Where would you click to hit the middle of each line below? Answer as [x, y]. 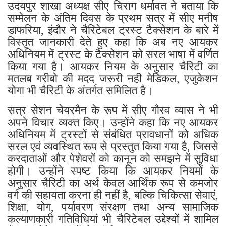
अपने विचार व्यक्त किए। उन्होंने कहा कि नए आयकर [113, 122]
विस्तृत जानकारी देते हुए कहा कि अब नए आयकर [113, 41]
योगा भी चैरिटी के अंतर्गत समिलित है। [82, 90]
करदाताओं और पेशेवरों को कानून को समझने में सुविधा [113, 158]
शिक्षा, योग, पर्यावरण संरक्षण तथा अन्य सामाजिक [113, 206]
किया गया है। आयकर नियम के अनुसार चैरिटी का [113, 66]
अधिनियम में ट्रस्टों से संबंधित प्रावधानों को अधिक [113, 134]
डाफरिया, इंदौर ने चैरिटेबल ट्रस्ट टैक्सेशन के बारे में [113, 29]
